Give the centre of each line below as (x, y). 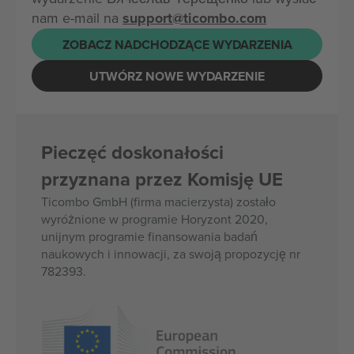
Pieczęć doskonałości (132, 152)
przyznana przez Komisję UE (162, 179)
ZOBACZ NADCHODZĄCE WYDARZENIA (177, 44)
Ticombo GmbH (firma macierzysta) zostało (158, 201)
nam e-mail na (77, 18)
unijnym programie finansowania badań (149, 236)
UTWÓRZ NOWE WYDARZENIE (177, 76)
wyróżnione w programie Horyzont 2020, (154, 219)
